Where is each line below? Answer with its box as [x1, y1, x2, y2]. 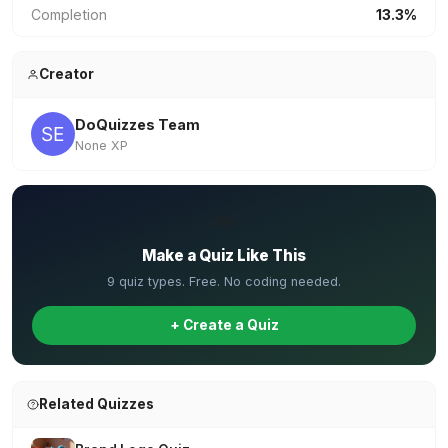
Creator [38, 66, 94, 82]
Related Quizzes [38, 396, 154, 412]
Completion [31, 6, 107, 23]
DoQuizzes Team [75, 116, 200, 133]
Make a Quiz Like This [142, 246, 306, 265]
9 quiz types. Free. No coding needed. [107, 274, 341, 289]
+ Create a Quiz [169, 317, 279, 333]
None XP [75, 138, 128, 153]
